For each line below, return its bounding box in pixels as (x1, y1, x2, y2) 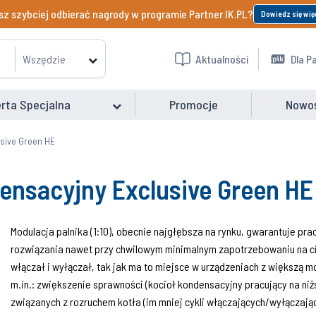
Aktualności (195, 51, 248, 66)
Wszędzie (22, 51, 66, 66)
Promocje (169, 97, 218, 112)
